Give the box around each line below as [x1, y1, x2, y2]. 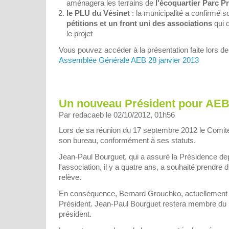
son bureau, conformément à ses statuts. [59, 135, 196, 145]
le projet [66, 29, 93, 38]
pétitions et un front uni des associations [66, 19, 212, 28]
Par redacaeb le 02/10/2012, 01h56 [59, 110, 175, 119]
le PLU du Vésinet [66, 9, 130, 18]
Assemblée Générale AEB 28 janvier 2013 [59, 56, 199, 65]
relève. [59, 172, 81, 181]
